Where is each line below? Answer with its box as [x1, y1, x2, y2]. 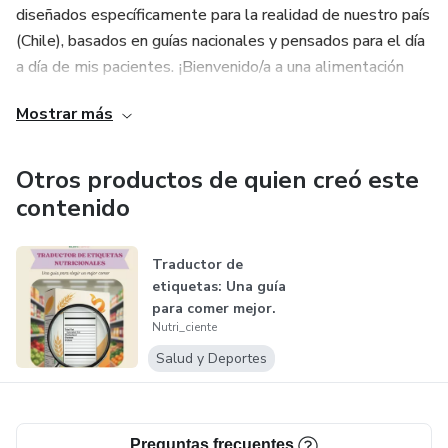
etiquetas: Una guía [151, 277, 286, 296]
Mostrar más [16, 103, 113, 125]
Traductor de [151, 255, 243, 274]
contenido [16, 192, 130, 224]
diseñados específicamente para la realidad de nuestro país [16, 4, 430, 26]
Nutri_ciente [151, 319, 217, 335]
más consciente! [16, 82, 129, 104]
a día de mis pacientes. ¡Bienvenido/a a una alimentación [16, 56, 404, 78]
